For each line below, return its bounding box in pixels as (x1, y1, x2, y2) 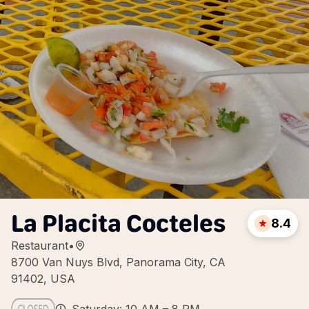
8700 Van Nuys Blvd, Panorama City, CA (11, 255, 226, 269)
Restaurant (11, 239, 68, 252)
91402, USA (11, 272, 75, 286)
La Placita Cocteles (11, 208, 226, 238)
